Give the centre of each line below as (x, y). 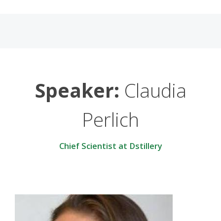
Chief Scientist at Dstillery (110, 146)
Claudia (153, 91)
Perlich (110, 120)
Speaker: (77, 91)
